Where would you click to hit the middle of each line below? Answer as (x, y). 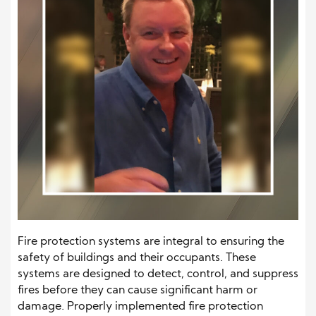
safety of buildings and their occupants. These (137, 258)
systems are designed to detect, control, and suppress (158, 274)
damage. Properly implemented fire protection (140, 307)
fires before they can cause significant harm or (138, 291)
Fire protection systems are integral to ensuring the (151, 242)
